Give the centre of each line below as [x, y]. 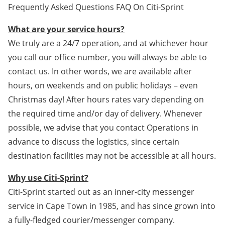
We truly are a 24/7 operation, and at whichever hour [108, 43]
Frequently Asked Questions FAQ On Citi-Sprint [96, 7]
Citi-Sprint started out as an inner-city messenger [101, 192]
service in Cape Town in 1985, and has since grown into [112, 206]
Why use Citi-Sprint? [48, 178]
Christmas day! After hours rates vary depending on [106, 99]
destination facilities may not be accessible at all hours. [112, 155]
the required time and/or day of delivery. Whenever [105, 113]
